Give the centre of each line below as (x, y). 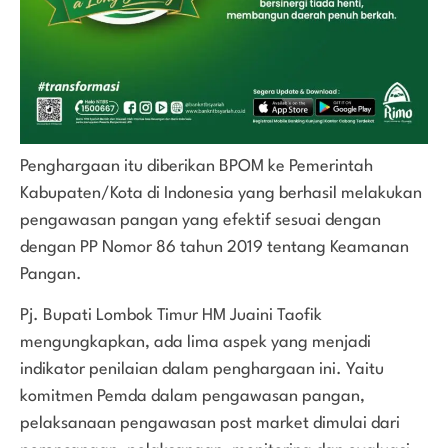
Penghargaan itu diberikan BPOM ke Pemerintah (196, 167)
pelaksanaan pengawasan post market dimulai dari (210, 424)
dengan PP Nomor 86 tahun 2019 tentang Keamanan (214, 248)
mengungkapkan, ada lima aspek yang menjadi (195, 343)
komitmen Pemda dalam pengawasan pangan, (192, 397)
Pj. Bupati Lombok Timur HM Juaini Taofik (171, 316)
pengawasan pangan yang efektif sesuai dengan (200, 221)
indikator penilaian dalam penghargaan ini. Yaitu (202, 370)
